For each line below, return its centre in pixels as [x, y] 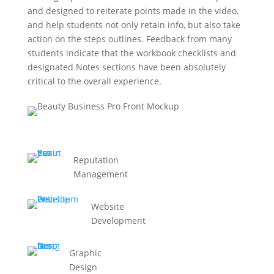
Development [118, 220]
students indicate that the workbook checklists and [131, 53]
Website [107, 206]
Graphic [85, 253]
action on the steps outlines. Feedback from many [129, 39]
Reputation [96, 160]
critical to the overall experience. [94, 81]
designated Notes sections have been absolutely [126, 67]
